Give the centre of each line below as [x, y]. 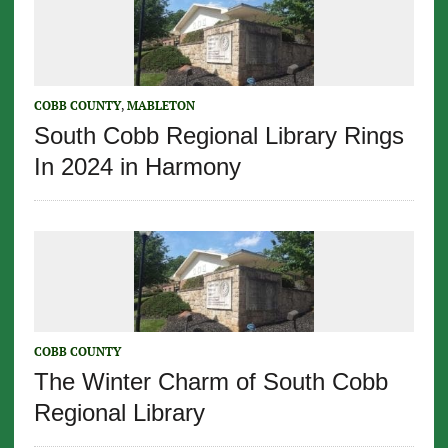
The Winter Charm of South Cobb [210, 381]
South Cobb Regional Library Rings [218, 135]
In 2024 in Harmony [137, 166]
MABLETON [160, 105]
